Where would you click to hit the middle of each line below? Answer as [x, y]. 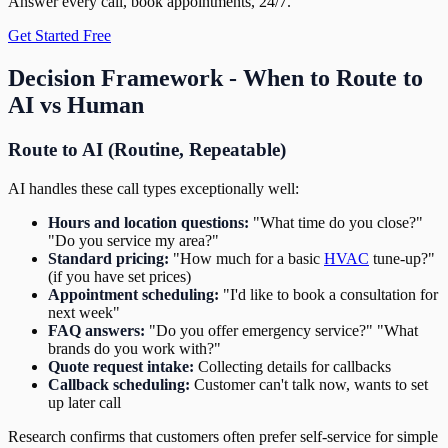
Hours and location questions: [148, 222]
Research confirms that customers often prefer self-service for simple [223, 436]
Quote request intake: [121, 366]
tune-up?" [402, 258]
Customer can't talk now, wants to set [309, 384]
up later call [84, 402]
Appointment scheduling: [133, 294]
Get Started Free [59, 36]
